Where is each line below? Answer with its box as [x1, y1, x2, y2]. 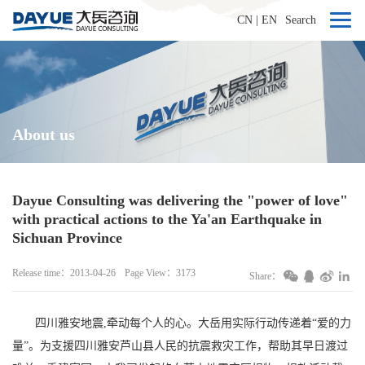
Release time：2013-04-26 [12, 267, 116, 279]
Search [285, 14, 316, 26]
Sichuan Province [12, 230, 122, 246]
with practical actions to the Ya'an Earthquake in [12, 211, 322, 227]
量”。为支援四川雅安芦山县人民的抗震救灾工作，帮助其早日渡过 [12, 340, 348, 352]
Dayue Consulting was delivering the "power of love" [12, 192, 348, 209]
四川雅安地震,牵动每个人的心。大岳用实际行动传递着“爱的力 [35, 317, 351, 329]
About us [12, 125, 75, 143]
